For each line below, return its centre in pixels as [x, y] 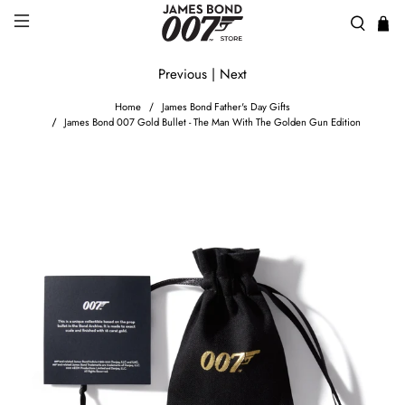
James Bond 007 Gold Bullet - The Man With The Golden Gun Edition [213, 122]
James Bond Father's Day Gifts [226, 107]
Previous [183, 75]
